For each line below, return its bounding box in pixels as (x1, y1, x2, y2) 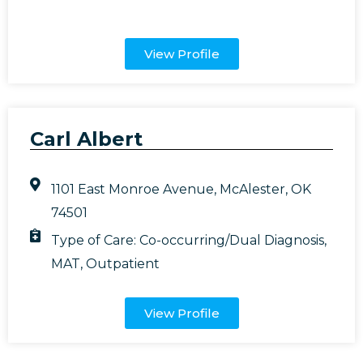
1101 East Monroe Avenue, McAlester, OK (51, 181, 312, 197)
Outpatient (86, 255, 160, 271)
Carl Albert (30, 126, 143, 151)
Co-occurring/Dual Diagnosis (139, 232, 325, 248)
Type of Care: (51, 232, 140, 248)
